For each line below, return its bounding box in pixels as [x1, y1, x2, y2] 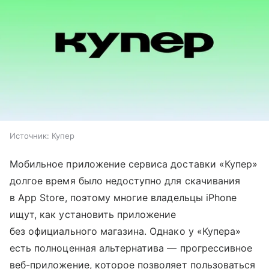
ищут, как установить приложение [10, 208, 177, 221]
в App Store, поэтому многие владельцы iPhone [10, 192, 237, 204]
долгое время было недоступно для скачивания [10, 175, 241, 187]
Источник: [10, 131, 49, 141]
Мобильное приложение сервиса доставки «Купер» [10, 158, 258, 171]
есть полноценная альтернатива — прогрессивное [10, 242, 253, 255]
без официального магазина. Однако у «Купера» [10, 225, 241, 238]
